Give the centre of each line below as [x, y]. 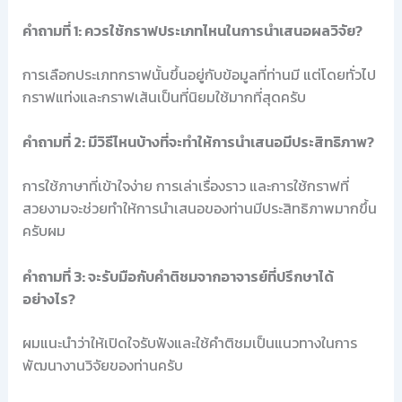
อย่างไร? [48, 298]
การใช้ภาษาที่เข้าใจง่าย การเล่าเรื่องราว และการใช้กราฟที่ [185, 186]
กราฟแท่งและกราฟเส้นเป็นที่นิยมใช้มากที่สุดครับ [164, 96]
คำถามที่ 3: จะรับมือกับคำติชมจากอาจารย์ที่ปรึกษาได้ [178, 276]
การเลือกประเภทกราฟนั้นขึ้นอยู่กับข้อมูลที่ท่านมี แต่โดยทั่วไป [199, 74]
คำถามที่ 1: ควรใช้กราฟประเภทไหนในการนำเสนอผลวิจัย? [192, 30]
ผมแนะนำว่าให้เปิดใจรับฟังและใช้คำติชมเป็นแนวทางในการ [189, 342]
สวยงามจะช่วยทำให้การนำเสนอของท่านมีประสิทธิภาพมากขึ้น [199, 209]
